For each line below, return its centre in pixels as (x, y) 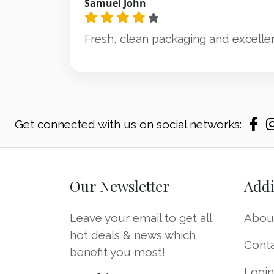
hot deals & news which (133, 235)
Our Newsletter (120, 186)
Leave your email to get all (141, 218)
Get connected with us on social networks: (128, 124)
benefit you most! (117, 252)
